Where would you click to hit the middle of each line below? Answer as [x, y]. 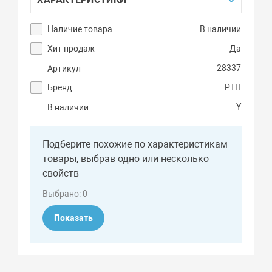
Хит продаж [71, 49]
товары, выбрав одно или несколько [126, 159]
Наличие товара [80, 29]
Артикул [64, 69]
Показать [74, 218]
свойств [61, 174]
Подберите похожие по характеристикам [135, 144]
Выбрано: [63, 194]
